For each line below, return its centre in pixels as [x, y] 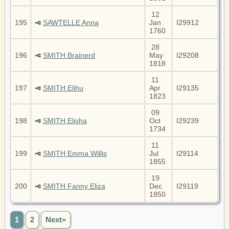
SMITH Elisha [65, 120]
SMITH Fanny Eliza [74, 186]
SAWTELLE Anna [71, 22]
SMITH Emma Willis [75, 153]
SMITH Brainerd [69, 55]
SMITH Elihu [63, 88]
